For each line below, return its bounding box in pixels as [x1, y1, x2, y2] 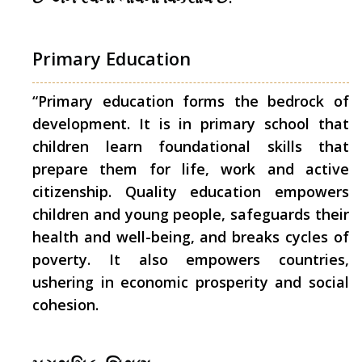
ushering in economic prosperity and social [32, 272, 349, 292]
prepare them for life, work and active [32, 159, 349, 179]
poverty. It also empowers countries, [32, 250, 349, 269]
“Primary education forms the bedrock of [32, 91, 349, 111]
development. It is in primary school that [32, 114, 349, 133]
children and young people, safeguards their [32, 204, 349, 224]
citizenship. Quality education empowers [32, 182, 349, 201]
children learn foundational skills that [32, 137, 349, 156]
